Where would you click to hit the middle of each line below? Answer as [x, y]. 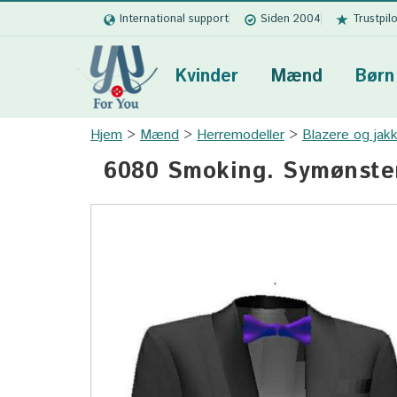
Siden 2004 [291, 19]
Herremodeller [241, 135]
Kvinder [206, 77]
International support [174, 19]
